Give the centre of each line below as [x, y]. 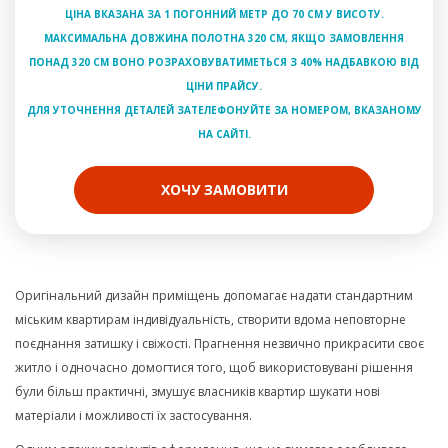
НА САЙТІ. [224, 134]
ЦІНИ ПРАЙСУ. [224, 86]
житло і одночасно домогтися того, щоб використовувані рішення [214, 367]
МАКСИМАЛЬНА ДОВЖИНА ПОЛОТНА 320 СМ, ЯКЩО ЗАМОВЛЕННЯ [224, 38]
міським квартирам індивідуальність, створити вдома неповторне [210, 319]
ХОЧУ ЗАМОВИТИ [224, 189]
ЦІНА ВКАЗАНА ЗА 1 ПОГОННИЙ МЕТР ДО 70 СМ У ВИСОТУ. [224, 14]
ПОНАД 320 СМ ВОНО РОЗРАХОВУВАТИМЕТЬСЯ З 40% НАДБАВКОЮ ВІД [224, 62]
